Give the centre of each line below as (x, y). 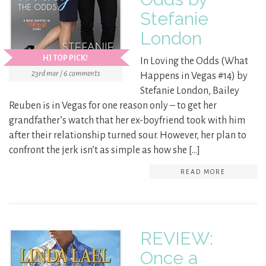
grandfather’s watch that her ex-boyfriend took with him (127, 121)
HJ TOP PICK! (65, 58)
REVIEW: (177, 239)
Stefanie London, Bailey (190, 91)
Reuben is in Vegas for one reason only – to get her (113, 106)
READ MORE (203, 172)
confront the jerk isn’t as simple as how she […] (104, 151)
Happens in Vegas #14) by (194, 76)
